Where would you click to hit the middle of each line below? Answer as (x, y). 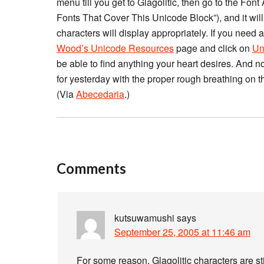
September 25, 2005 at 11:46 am (182, 232)
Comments (91, 168)
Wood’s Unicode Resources (115, 48)
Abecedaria (100, 94)
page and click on (213, 48)
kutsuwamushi (144, 218)
